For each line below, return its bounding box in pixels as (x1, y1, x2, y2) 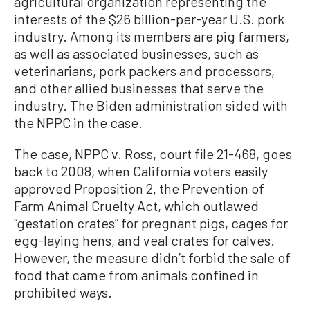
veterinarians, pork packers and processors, (14, 62, 275, 79)
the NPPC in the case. (14, 113, 143, 131)
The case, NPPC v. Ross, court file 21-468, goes (14, 145, 292, 162)
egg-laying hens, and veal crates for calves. (14, 231, 275, 248)
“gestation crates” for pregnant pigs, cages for (14, 214, 288, 231)
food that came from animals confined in (14, 266, 259, 283)
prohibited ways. (14, 283, 112, 300)
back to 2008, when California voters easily (14, 162, 268, 179)
